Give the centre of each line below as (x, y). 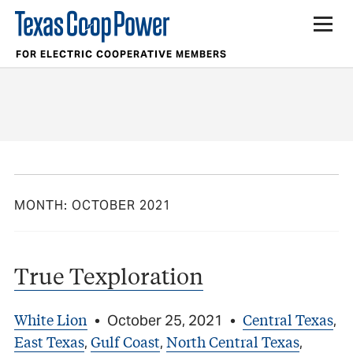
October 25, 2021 (165, 320)
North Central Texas (233, 341)
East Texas (49, 341)
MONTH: (43, 205)
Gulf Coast (125, 341)
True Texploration (109, 275)
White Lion (51, 319)
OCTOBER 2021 (121, 205)
